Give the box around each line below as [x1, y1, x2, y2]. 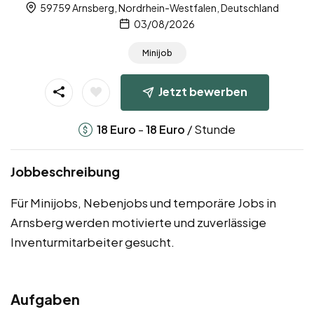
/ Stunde [185, 121, 235, 137]
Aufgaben [11, 289, 80, 308]
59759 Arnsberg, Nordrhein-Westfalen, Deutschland [38, 1, 279, 15]
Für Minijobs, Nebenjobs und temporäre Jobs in [11, 194, 276, 210]
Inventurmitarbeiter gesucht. [11, 233, 175, 250]
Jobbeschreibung [11, 163, 120, 179]
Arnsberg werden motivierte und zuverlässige [11, 214, 266, 230]
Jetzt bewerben [158, 83, 247, 99]
